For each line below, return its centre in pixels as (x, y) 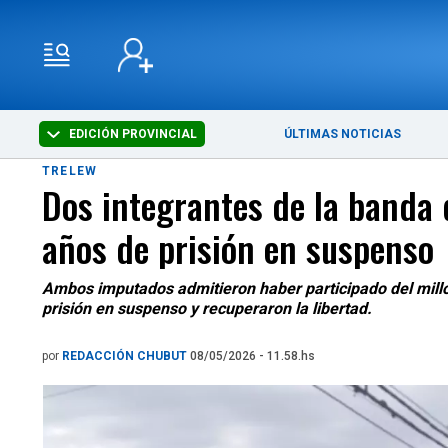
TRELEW (70, 171)
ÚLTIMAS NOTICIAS (343, 134)
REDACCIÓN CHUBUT (126, 356)
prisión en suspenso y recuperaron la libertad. (207, 308)
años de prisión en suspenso (238, 247)
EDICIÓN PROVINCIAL (132, 134)
